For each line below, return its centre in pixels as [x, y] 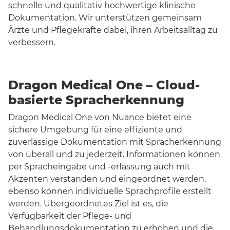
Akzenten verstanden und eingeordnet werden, [107, 179]
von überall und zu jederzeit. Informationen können [114, 154]
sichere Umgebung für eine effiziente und [95, 129]
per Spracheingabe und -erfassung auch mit [99, 166]
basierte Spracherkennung [96, 100]
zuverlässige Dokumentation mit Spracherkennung [115, 142]
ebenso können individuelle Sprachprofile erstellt [110, 191]
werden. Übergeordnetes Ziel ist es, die [88, 203]
